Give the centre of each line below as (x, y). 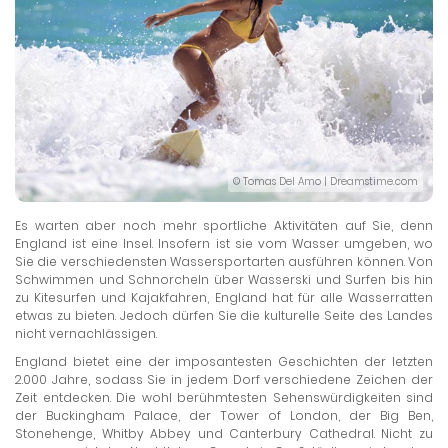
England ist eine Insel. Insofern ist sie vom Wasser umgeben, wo (224, 244)
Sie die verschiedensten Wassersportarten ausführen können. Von (224, 262)
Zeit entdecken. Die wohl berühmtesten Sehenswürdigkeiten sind (224, 398)
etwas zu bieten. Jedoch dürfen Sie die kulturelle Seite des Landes (224, 316)
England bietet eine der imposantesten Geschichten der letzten (224, 362)
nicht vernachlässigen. (86, 334)
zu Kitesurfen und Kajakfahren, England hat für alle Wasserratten (224, 298)
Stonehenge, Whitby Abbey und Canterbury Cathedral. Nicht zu (224, 434)
